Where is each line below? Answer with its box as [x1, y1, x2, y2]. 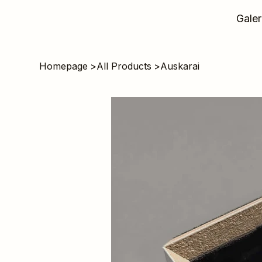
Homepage [39, 60, 88, 73]
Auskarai [160, 60, 200, 73]
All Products [96, 60, 152, 73]
